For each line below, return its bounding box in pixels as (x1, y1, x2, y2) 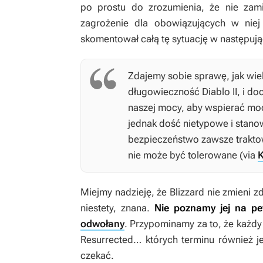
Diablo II (202, 86, 237, 98)
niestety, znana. (80, 202, 154, 214)
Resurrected (80, 234, 133, 246)
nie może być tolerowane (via (128, 149, 258, 161)
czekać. (80, 249, 114, 262)
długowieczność (128, 86, 202, 98)
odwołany (80, 218, 124, 230)
